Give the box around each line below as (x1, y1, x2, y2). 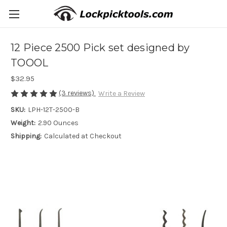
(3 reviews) (59, 89, 96, 97)
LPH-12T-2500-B (27, 105, 80, 115)
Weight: (11, 119, 35, 128)
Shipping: (11, 132, 42, 141)
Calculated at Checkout (44, 132, 122, 141)
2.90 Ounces (37, 119, 79, 128)
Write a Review (98, 89, 145, 98)
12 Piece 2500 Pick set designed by (11, 42, 190, 54)
